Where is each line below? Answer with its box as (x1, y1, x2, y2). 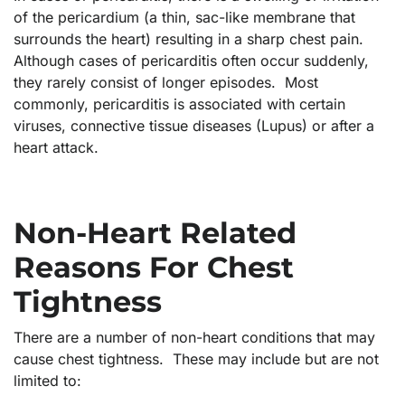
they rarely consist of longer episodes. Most (14, 73, 318, 92)
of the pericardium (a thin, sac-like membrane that (14, 8, 355, 27)
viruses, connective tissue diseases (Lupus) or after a (14, 117, 374, 136)
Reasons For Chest (14, 250, 294, 286)
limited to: (14, 372, 81, 391)
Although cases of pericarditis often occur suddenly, (14, 52, 369, 71)
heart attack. (14, 138, 99, 157)
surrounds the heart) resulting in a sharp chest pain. (14, 30, 368, 49)
